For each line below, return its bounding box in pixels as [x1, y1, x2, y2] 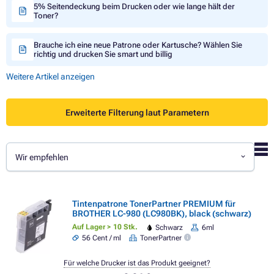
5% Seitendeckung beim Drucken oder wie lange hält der [34, 2, 235, 12]
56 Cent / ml [82, 234, 122, 243]
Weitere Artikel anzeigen [6, 72, 95, 82]
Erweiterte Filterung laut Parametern [65, 107, 209, 117]
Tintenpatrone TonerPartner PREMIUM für [72, 198, 235, 209]
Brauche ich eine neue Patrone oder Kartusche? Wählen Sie [34, 40, 242, 50]
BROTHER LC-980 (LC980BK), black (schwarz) [72, 208, 251, 218]
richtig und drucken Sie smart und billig [34, 50, 172, 59]
